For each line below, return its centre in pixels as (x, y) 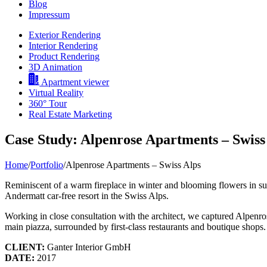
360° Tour (48, 104)
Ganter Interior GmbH (88, 247)
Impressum (49, 15)
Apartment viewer (74, 82)
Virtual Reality (56, 93)
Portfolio (47, 165)
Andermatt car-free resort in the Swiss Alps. (87, 196)
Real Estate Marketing (70, 114)
